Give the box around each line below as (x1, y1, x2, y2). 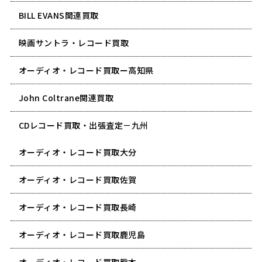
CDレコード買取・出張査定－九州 (18, 119, 149, 131)
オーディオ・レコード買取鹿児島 (18, 228, 146, 240)
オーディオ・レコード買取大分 (18, 146, 137, 158)
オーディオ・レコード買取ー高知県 (18, 64, 154, 76)
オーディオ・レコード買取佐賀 (18, 173, 137, 185)
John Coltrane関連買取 (18, 91, 114, 104)
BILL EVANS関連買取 (18, 9, 99, 21)
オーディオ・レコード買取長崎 (18, 201, 137, 213)
